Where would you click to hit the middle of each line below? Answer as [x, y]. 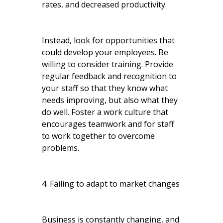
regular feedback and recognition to [109, 76]
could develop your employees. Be [105, 52]
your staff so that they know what [105, 88]
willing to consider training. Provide [108, 64]
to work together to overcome [98, 136]
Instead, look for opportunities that [108, 40]
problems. [60, 148]
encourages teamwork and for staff [108, 124]
